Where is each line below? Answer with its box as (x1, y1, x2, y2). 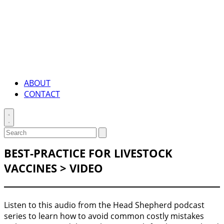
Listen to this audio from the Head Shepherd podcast (4, 199, 204, 211)
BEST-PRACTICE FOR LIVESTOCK (4, 145, 172, 160)
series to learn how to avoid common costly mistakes (4, 210, 204, 222)
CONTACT (24, 88, 60, 99)
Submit (102, 128, 122, 136)
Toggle (7, 109, 26, 117)
